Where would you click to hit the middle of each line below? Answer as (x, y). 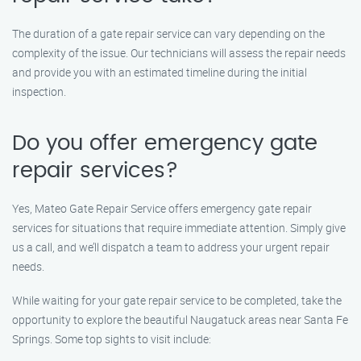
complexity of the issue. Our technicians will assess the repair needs (179, 53)
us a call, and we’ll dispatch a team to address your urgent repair (171, 247)
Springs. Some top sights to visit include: (112, 339)
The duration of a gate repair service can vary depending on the (168, 33)
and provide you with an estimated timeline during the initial (160, 72)
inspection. (39, 91)
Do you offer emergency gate (165, 143)
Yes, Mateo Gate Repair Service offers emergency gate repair (162, 208)
